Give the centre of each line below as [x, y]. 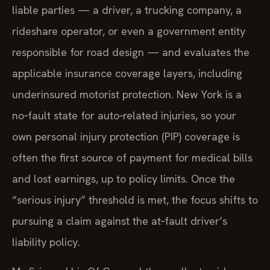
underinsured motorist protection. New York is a [127, 94]
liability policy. [46, 242]
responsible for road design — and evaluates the [131, 52]
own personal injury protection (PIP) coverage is [126, 136]
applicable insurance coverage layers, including [127, 73]
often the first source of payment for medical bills [132, 157]
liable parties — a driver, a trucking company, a [127, 10]
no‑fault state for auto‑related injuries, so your [124, 115]
